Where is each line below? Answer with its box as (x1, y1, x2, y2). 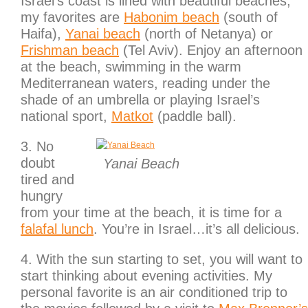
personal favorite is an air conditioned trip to (21, 285, 287, 300)
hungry (21, 188, 63, 204)
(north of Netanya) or (140, 26, 273, 42)
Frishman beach (21, 43, 119, 58)
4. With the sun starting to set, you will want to (21, 252, 302, 267)
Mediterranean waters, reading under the (21, 76, 270, 91)
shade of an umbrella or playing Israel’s (21, 92, 260, 108)
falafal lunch (21, 221, 93, 237)
